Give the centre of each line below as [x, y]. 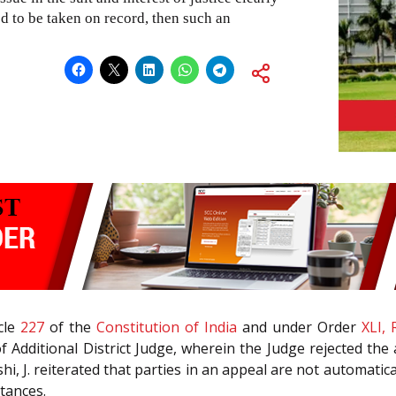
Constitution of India [167, 327]
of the [70, 327]
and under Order [299, 327]
